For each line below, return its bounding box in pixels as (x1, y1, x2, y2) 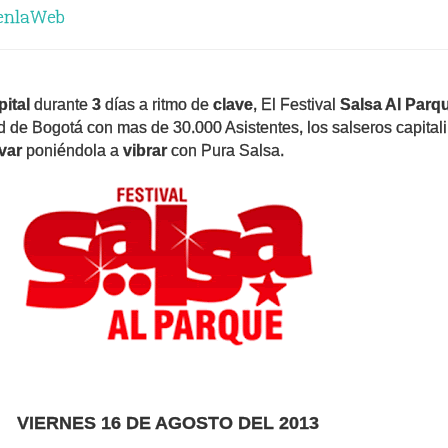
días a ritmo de (105, 96, 213, 113)
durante (34, 96, 92, 113)
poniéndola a (26, 142, 123, 159)
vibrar (123, 142, 167, 159)
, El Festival (253, 96, 340, 113)
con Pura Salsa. (167, 142, 284, 159)
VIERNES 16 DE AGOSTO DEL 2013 (17, 413, 319, 433)
